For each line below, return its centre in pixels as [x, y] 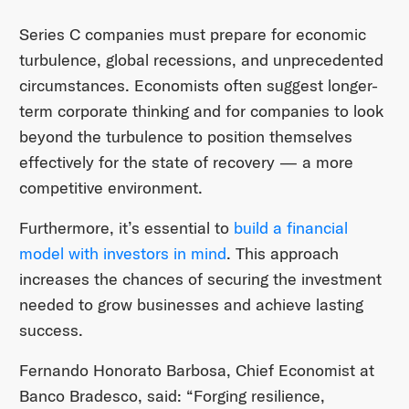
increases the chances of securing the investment [200, 279]
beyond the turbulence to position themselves [185, 137]
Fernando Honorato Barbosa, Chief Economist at [196, 371]
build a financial [290, 228]
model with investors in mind [122, 254]
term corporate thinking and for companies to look [201, 111]
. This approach [282, 254]
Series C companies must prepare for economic [192, 35]
